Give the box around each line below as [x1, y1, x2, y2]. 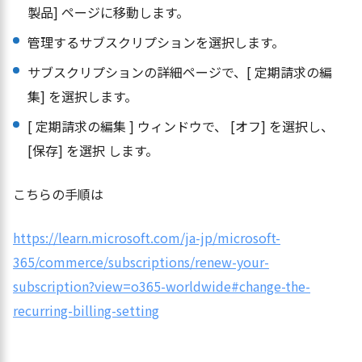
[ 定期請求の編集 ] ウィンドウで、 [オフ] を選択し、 [27, 116, 334, 136]
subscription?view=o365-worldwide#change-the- [13, 276, 310, 296]
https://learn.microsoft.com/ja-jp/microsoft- [13, 227, 280, 247]
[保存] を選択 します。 [27, 140, 158, 160]
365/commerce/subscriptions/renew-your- [13, 251, 269, 271]
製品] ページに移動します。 [27, 2, 189, 22]
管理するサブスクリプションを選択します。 [27, 32, 284, 52]
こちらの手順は [13, 183, 103, 204]
